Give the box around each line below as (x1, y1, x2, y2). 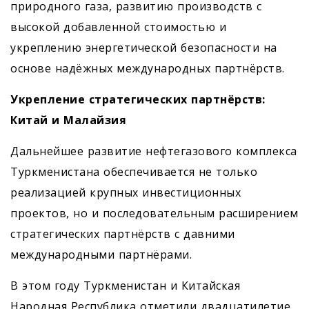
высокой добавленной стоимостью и (10, 19, 226, 34)
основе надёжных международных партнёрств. (10, 61, 285, 76)
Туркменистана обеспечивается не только (10, 164, 257, 179)
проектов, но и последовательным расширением (10, 206, 299, 221)
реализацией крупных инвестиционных (10, 185, 241, 200)
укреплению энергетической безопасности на (10, 40, 277, 55)
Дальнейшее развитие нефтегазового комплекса (10, 143, 297, 159)
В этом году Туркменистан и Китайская (10, 278, 240, 293)
